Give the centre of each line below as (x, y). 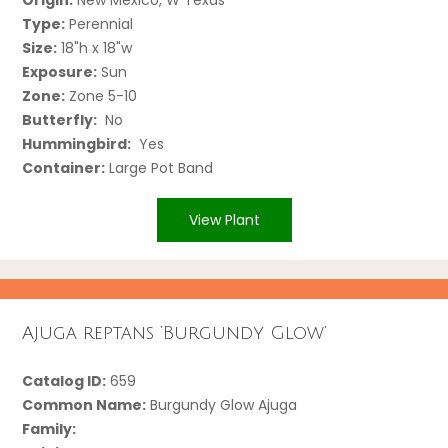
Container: (64, 167)
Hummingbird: (77, 143)
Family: (49, 428)
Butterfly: (60, 119)
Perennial (99, 23)
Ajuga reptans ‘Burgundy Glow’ (175, 333)
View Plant (224, 219)
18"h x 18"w (95, 47)
